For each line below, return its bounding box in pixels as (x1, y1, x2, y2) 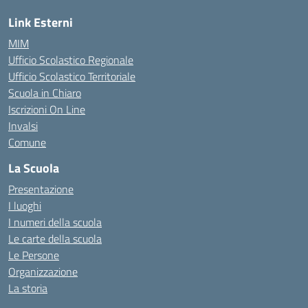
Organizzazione (8, 263, 78, 280)
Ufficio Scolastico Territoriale (8, 68, 135, 85)
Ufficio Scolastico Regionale (8, 52, 133, 68)
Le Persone (8, 247, 59, 263)
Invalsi (8, 118, 38, 134)
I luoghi (8, 197, 41, 214)
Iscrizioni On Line (8, 101, 85, 118)
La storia (8, 280, 47, 296)
